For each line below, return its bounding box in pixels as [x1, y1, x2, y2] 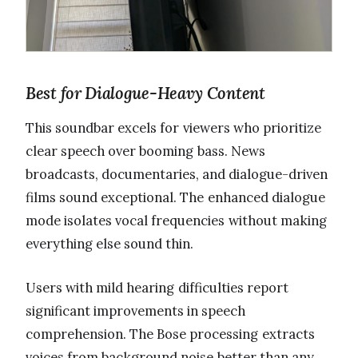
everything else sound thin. [26, 234, 194, 253]
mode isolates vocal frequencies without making [26, 211, 327, 229]
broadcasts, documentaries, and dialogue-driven [26, 165, 328, 183]
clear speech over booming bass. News [26, 141, 265, 160]
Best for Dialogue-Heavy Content [26, 82, 265, 104]
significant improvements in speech [26, 301, 246, 320]
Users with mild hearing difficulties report [26, 278, 288, 296]
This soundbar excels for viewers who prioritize [26, 118, 321, 137]
